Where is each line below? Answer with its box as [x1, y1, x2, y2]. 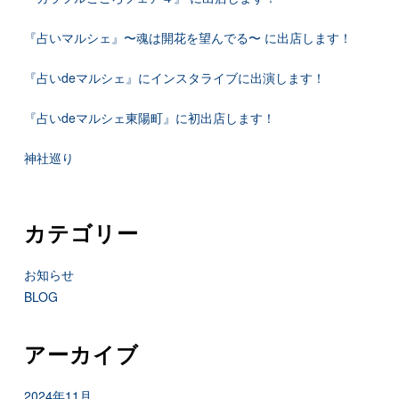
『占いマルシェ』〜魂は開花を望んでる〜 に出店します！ [23, 28, 352, 47]
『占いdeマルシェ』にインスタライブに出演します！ [23, 69, 325, 87]
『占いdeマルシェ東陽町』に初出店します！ [23, 109, 275, 127]
